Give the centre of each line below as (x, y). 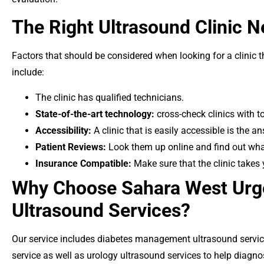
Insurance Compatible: (83, 163)
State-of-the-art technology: (95, 114)
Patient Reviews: (71, 147)
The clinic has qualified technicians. (110, 97)
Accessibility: (63, 130)
